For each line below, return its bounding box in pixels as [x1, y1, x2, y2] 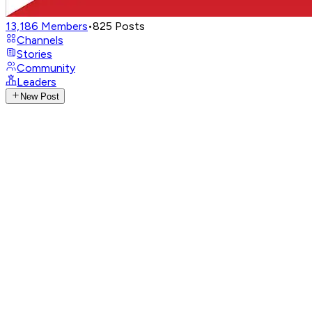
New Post [20, 91, 60, 102]
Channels [17, 33, 63, 47]
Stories [17, 47, 52, 61]
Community [17, 61, 75, 75]
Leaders [17, 75, 56, 88]
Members [41, 19, 88, 33]
